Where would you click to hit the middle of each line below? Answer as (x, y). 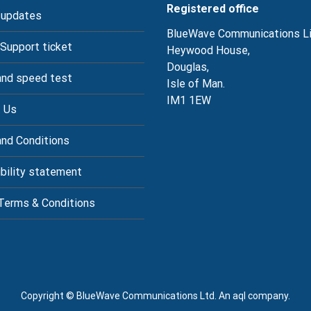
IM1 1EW (189, 100)
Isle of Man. (196, 84)
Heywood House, (208, 50)
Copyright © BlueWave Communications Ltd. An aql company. (155, 296)
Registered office (213, 9)
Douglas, (188, 67)
